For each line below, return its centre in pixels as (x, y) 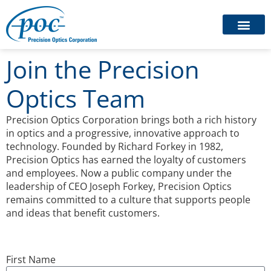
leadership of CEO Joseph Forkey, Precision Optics (119, 186)
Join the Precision (103, 69)
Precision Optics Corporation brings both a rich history (131, 120)
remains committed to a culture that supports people (128, 200)
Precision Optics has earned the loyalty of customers (126, 160)
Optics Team (76, 98)
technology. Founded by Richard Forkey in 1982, (115, 146)
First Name (31, 260)
